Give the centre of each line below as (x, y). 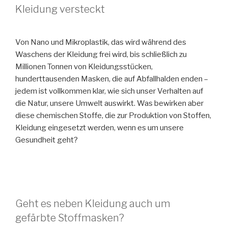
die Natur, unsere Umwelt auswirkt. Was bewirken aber (109, 103)
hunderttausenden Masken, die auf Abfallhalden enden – (112, 79)
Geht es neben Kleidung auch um (93, 203)
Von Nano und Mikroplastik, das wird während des (101, 42)
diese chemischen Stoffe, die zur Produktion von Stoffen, (113, 115)
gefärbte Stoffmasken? (70, 218)
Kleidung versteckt (60, 9)
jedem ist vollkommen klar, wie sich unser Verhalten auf (109, 91)
